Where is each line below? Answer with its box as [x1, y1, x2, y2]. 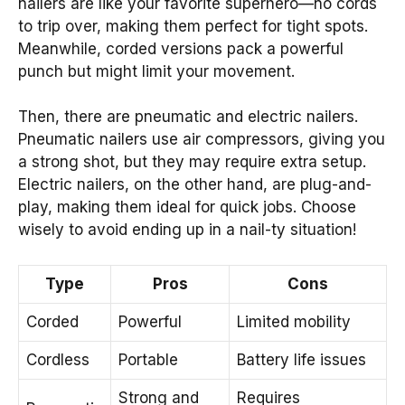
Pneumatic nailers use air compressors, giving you [18, 130, 385, 149]
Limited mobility [237, 312, 351, 331]
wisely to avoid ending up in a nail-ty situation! [18, 221, 356, 240]
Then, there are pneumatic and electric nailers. [18, 108, 358, 127]
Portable [118, 350, 178, 369]
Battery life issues [237, 350, 366, 369]
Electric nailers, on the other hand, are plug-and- [18, 175, 372, 194]
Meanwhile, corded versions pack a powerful [18, 39, 344, 58]
